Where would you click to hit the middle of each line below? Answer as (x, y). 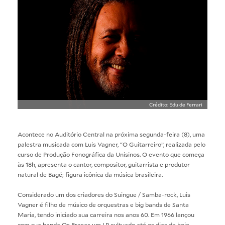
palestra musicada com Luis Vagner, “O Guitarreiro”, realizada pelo (111, 144)
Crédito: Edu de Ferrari (176, 104)
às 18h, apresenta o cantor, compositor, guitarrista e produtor (104, 164)
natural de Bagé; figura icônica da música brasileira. (90, 174)
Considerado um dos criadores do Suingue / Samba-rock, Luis (104, 194)
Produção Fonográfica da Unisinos (91, 154)
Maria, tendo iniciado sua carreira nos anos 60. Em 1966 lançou (106, 214)
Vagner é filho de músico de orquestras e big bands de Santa (103, 204)
